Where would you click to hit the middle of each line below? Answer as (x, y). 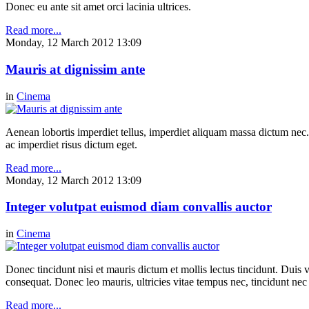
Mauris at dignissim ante (75, 69)
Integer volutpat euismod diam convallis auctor (139, 207)
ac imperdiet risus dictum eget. (71, 144)
